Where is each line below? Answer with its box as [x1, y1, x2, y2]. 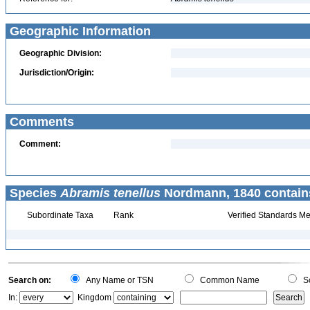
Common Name [196, 275, 259, 285]
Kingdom [77, 293, 111, 302]
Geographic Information [6, 24, 151, 38]
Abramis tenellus [60, 186, 161, 200]
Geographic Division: [19, 48, 102, 58]
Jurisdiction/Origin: [19, 68, 94, 77]
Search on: [8, 275, 51, 285]
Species [6, 186, 60, 200]
